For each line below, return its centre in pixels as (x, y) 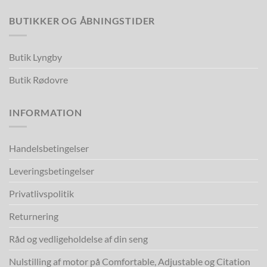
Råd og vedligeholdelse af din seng (78, 239)
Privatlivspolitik (41, 194)
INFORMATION (46, 112)
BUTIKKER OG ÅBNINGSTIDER (82, 21)
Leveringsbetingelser (52, 171)
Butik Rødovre (38, 79)
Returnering (34, 216)
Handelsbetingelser (49, 148)
